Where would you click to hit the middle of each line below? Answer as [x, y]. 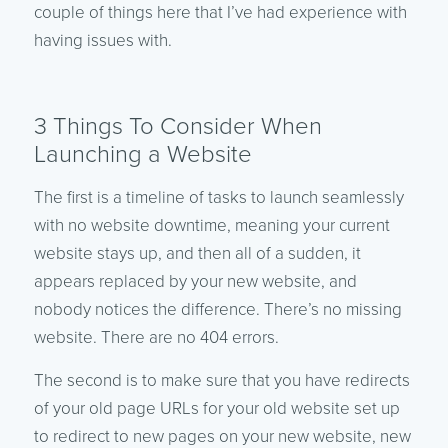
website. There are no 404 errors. [156, 337]
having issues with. [102, 40]
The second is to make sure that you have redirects [221, 380]
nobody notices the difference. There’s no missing [217, 309]
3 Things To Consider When [177, 126]
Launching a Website [142, 154]
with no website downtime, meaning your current [211, 225]
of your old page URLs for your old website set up [216, 408]
